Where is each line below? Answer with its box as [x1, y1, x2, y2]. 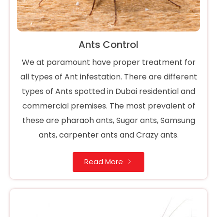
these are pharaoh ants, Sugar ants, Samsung [22, 115, 195, 126]
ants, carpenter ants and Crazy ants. [38, 129, 179, 141]
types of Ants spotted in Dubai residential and [22, 86, 195, 97]
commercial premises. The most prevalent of [22, 100, 195, 112]
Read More [84, 156, 123, 167]
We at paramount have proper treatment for [21, 57, 196, 68]
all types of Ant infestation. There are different [20, 71, 197, 83]
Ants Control [78, 38, 139, 52]
